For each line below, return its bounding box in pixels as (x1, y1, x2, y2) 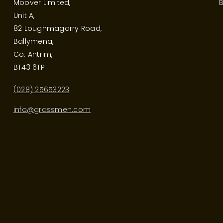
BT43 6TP (13, 62, 45, 72)
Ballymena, (13, 36, 54, 46)
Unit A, (13, 10, 35, 20)
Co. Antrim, (13, 49, 53, 59)
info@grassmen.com (13, 104, 91, 114)
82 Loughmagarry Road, (13, 23, 102, 33)
